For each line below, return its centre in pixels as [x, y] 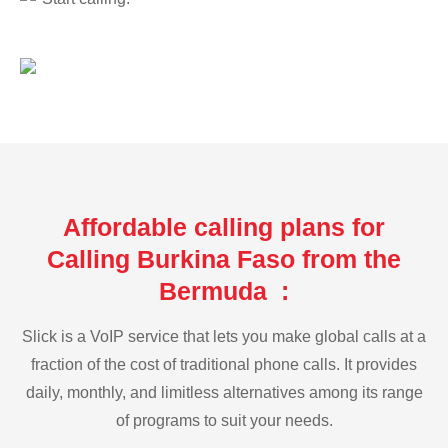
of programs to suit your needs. [224, 420]
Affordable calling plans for [224, 226]
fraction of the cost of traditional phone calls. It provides [224, 364]
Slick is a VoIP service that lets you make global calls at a [224, 336]
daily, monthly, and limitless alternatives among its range [224, 392]
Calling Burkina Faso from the [224, 258]
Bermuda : [224, 290]
